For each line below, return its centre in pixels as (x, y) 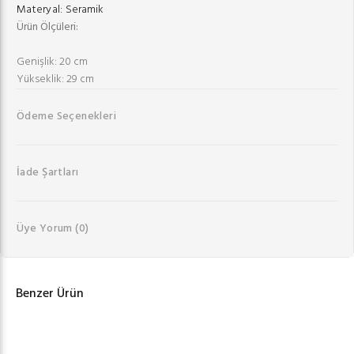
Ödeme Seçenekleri (67, 116)
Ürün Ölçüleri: (47, 27)
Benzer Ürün (50, 294)
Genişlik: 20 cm (52, 62)
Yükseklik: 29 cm (55, 79)
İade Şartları (48, 172)
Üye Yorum (46, 228)
